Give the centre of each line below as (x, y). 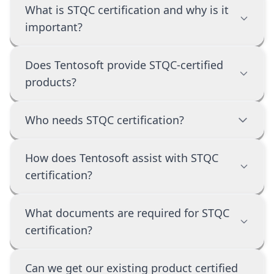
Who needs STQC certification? (105, 120)
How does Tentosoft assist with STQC (122, 158)
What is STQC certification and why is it (127, 10)
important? (54, 27)
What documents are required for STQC (127, 213)
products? (51, 82)
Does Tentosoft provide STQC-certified (124, 65)
